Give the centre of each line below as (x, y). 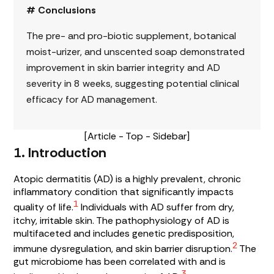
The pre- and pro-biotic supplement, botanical (131, 36)
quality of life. (44, 207)
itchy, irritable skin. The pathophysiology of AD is (122, 220)
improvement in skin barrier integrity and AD (123, 68)
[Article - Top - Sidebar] (137, 136)
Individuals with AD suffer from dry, (157, 207)
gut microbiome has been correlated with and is (120, 261)
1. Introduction (60, 153)
